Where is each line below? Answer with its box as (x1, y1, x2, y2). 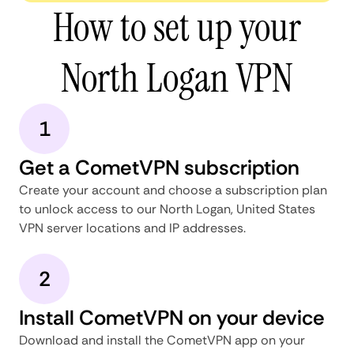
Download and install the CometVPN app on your (19, 331, 305, 348)
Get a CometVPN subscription (19, 153, 299, 181)
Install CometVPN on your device (19, 303, 325, 331)
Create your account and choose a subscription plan (19, 181, 327, 198)
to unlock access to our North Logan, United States (19, 200, 315, 217)
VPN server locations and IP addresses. (19, 219, 246, 236)
